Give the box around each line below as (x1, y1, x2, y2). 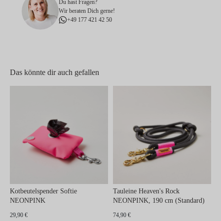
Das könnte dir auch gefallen (10, 68, 99, 76)
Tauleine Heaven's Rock (113, 187, 180, 195)
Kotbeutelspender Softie (10, 187, 77, 195)
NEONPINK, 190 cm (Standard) (113, 196, 205, 204)
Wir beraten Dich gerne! (59, 7, 115, 15)
